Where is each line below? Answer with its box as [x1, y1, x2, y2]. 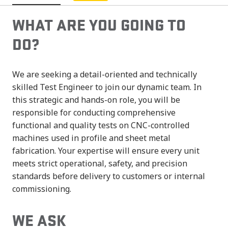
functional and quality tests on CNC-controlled [12, 120, 189, 131]
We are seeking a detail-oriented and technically [12, 69, 197, 80]
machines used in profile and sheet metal [12, 132, 170, 144]
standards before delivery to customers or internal [12, 170, 205, 182]
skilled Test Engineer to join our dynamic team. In [12, 81, 202, 93]
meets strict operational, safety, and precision [12, 158, 187, 169]
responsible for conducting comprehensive [12, 107, 176, 119]
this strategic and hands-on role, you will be [12, 94, 180, 106]
